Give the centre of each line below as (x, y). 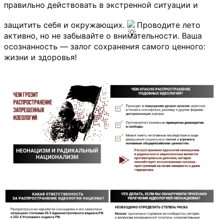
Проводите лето (169, 25)
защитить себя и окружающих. (66, 25)
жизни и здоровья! (40, 57)
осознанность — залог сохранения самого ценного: (105, 47)
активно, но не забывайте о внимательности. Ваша (103, 36)
